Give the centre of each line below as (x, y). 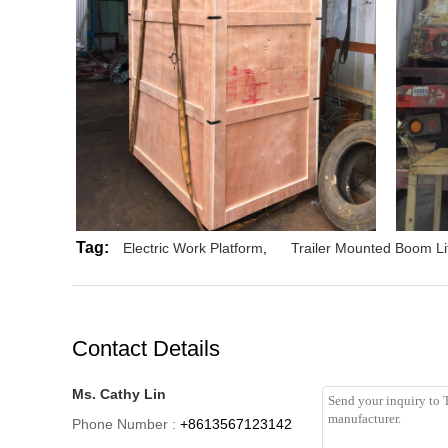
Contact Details (146, 348)
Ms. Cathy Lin (119, 394)
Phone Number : (124, 424)
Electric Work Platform (193, 248)
